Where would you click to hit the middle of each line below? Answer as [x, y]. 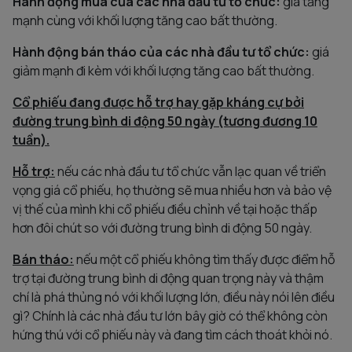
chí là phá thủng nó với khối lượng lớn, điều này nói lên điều [174, 297]
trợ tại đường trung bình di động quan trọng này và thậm [168, 278]
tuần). [31, 139]
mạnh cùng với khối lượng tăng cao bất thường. [145, 20]
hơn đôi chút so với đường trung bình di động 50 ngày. [162, 227]
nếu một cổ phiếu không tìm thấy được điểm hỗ [204, 259]
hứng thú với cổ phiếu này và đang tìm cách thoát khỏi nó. [172, 334]
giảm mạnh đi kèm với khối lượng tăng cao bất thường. [163, 70]
